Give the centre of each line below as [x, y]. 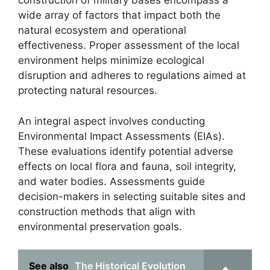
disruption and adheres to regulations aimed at [132, 75]
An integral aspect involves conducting [111, 121]
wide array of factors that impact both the [119, 15]
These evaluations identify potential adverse [126, 151]
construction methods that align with [107, 211]
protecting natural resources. [88, 90]
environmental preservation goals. [100, 226]
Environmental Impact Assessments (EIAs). [121, 136]
